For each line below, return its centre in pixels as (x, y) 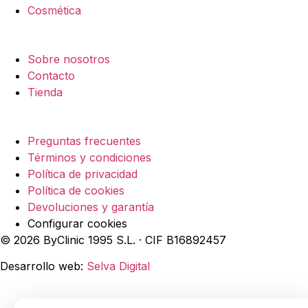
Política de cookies (76, 190)
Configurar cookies (77, 223)
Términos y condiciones (89, 157)
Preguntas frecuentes (84, 141)
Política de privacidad (82, 174)
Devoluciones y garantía (91, 207)
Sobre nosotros (69, 59)
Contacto (51, 75)
